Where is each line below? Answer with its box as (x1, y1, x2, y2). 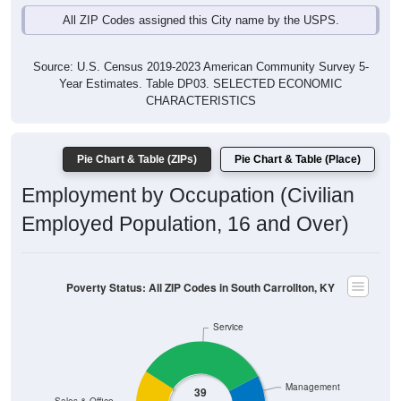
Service (212, 301, 243, 313)
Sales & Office (54, 375, 114, 388)
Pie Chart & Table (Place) (235, 133, 361, 147)
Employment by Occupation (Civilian (21, 164, 354, 188)
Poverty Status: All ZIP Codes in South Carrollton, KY (66, 260, 335, 276)
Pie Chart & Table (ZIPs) (77, 133, 197, 147)
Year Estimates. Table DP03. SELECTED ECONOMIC (59, 57, 342, 72)
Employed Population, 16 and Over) (21, 192, 349, 217)
